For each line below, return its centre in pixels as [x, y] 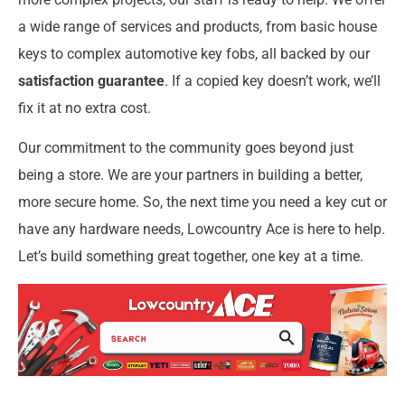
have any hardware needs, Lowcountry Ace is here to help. [202, 230]
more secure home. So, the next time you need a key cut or [202, 202]
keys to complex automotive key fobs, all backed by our [194, 54]
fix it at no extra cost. [85, 108]
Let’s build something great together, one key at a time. [191, 257]
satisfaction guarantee [91, 81]
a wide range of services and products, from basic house [198, 27]
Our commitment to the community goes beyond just [186, 148]
